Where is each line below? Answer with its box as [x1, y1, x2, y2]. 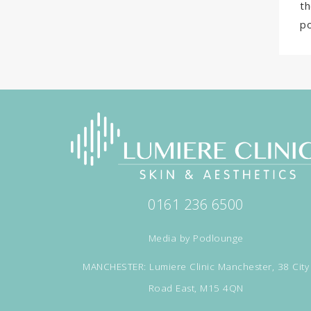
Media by [148, 231, 193, 244]
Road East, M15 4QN [148, 281, 244, 294]
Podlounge [193, 231, 244, 244]
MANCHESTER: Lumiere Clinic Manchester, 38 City [83, 260, 309, 273]
